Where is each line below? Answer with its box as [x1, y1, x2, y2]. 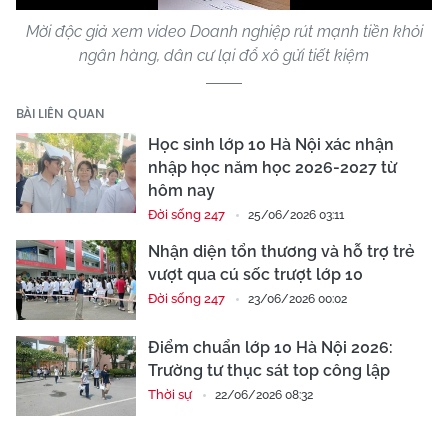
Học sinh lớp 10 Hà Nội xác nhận [148, 134, 394, 154]
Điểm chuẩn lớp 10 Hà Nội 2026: [148, 337, 393, 357]
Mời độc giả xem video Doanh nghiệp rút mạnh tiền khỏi [25, 21, 423, 41]
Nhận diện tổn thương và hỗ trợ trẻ [148, 241, 415, 261]
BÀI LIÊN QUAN [16, 103, 105, 123]
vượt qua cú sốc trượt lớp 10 [148, 264, 363, 284]
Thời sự [148, 386, 192, 402]
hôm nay [148, 180, 215, 200]
